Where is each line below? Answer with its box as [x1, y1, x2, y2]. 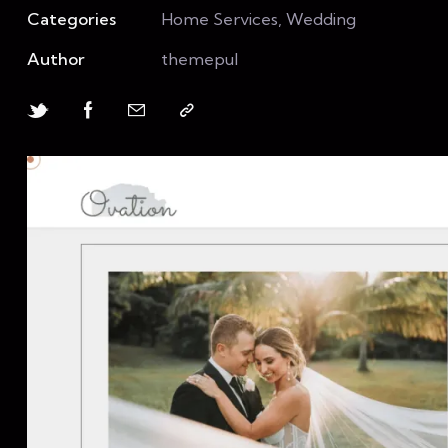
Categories [27, 8, 116, 30]
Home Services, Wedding [161, 8, 357, 30]
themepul [161, 48, 239, 70]
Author [27, 48, 85, 70]
